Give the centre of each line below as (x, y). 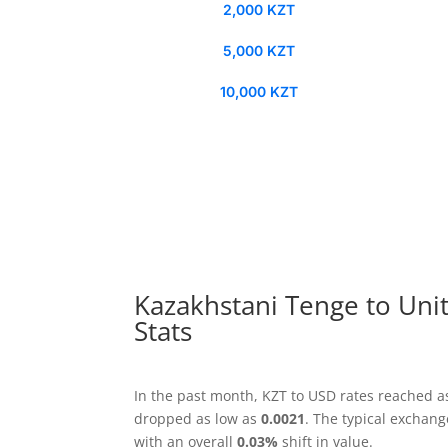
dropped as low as (198, 418)
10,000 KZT (258, 91)
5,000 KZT (258, 50)
